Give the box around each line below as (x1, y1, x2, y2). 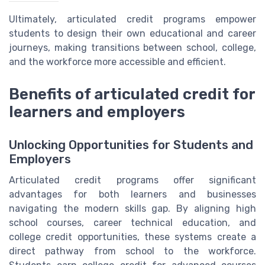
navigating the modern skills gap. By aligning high (9, 202, 256, 214)
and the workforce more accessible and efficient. (9, 56, 226, 68)
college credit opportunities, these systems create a (9, 231, 256, 243)
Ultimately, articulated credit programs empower (9, 14, 256, 25)
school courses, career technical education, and (9, 216, 256, 228)
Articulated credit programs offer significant (9, 174, 256, 186)
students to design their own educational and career (9, 28, 256, 40)
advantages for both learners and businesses (9, 188, 256, 200)
